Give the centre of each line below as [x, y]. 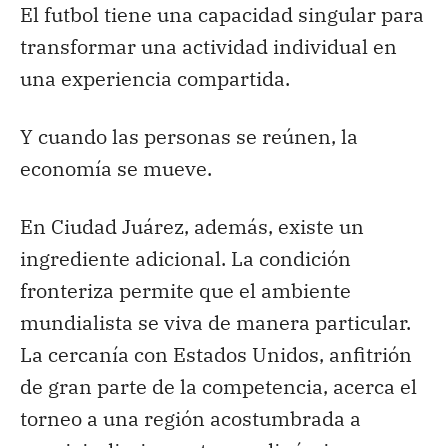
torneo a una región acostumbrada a [190, 418]
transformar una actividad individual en [208, 46]
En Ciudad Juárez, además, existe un [192, 226]
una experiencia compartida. [155, 78]
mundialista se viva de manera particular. [215, 322]
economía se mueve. [116, 168]
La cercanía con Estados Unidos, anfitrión [216, 354]
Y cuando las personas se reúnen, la [189, 136]
